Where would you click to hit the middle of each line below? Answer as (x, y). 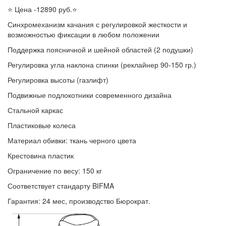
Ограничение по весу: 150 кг (55, 170)
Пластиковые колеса (42, 125)
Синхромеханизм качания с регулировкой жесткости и (97, 24)
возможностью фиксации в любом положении (83, 34)
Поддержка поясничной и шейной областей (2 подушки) (100, 49)
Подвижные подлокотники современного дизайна (90, 95)
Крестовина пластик (41, 155)
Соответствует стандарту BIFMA (61, 185)
